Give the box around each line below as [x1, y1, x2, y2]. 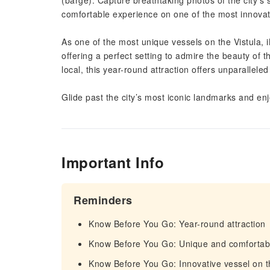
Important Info [61, 152, 164, 172]
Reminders [74, 192, 133, 208]
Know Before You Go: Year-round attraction [89, 218, 266, 230]
